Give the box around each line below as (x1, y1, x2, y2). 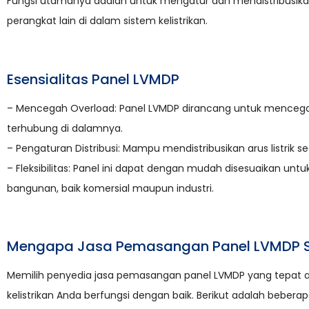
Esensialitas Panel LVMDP (7, 69, 179, 89)
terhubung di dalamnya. (7, 121, 123, 135)
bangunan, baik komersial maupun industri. (7, 181, 214, 195)
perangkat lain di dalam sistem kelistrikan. (7, 13, 208, 28)
